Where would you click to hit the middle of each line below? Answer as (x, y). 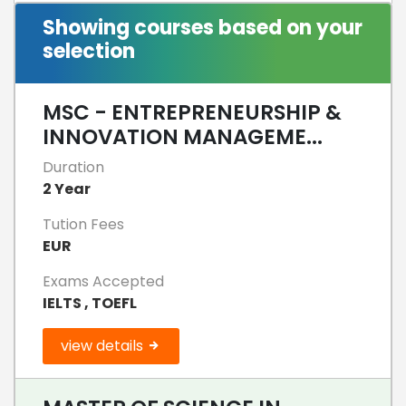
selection (89, 51)
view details (104, 345)
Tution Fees (83, 224)
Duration (73, 167)
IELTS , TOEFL (90, 303)
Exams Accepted (103, 281)
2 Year (67, 188)
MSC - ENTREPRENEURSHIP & (192, 112)
